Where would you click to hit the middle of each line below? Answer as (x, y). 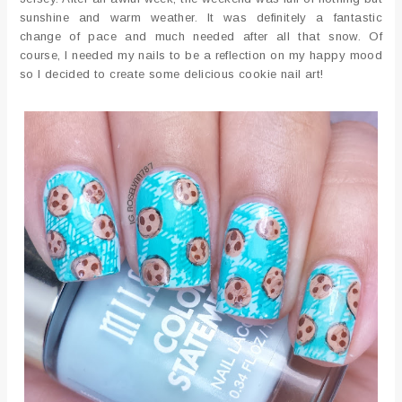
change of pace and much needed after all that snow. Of (201, 36)
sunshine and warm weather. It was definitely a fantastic (201, 17)
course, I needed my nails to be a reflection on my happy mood (201, 55)
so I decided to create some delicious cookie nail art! (171, 74)
